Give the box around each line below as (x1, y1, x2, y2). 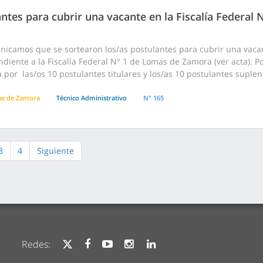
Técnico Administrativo (56, 93, 127, 103)
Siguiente (37, 145, 74, 157)
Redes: (21, 238, 50, 251)
